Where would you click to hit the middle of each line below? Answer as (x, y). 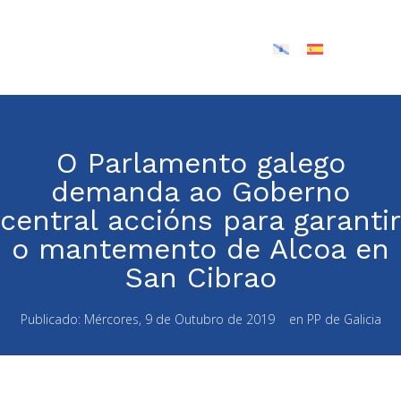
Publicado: (52, 320)
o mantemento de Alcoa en (200, 249)
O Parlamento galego (200, 163)
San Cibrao (200, 278)
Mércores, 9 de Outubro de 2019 (179, 320)
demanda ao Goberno (200, 192)
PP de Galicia (344, 320)
